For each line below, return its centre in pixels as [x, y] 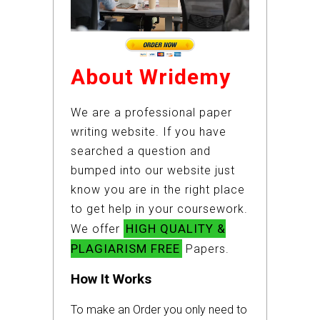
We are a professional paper [151, 113]
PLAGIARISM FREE [125, 249]
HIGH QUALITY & [176, 229]
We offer [97, 229]
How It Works [111, 279]
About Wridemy [151, 77]
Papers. [206, 249]
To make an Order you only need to [159, 310]
